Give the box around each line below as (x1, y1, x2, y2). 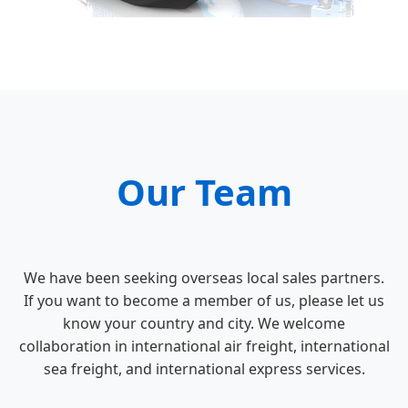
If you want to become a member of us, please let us (24, 291, 384, 311)
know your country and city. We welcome (63, 313, 345, 334)
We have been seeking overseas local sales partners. (24, 268, 384, 289)
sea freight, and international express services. (43, 359, 365, 380)
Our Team (116, 167, 292, 218)
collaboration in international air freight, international (18, 336, 390, 357)
